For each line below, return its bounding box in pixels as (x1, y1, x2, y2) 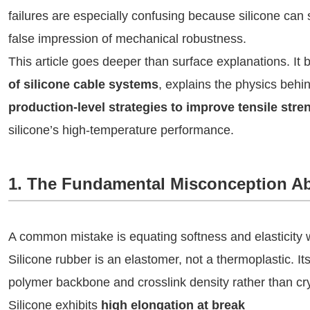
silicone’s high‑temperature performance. (8, 123, 234, 137)
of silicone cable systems (8, 77, 158, 91)
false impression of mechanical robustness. (8, 32, 246, 46)
